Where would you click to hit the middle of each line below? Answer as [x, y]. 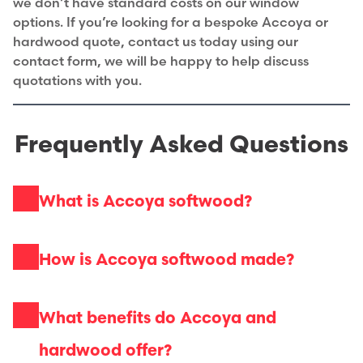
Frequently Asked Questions [181, 145]
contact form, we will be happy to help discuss [161, 62]
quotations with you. [77, 81]
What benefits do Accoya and [158, 318]
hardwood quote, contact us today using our [156, 43]
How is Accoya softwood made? [167, 260]
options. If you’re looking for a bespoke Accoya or [171, 23]
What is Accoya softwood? [145, 202]
